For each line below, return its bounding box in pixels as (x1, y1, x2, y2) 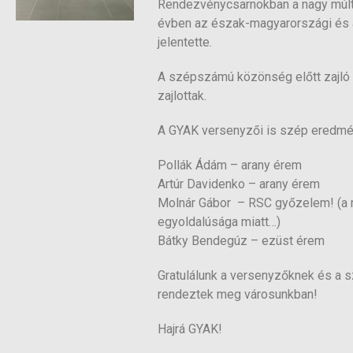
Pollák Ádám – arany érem (158, 157, 302, 173)
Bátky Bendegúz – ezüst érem (158, 232, 325, 248)
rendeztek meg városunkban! (158, 286, 318, 302)
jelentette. (158, 34, 212, 50)
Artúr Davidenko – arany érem (158, 176, 320, 191)
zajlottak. (158, 87, 210, 103)
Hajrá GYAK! (158, 321, 222, 336)
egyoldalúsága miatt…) (158, 214, 281, 229)
